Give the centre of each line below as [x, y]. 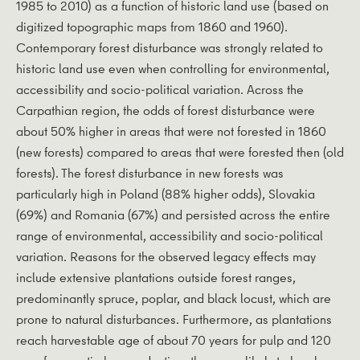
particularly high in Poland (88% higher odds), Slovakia [166, 193]
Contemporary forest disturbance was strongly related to [170, 47]
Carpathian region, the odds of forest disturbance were [166, 110]
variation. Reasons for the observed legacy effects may [166, 256]
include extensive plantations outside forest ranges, [156, 277]
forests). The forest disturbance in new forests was [150, 172]
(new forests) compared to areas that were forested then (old [180, 151]
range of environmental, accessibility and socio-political [170, 235]
